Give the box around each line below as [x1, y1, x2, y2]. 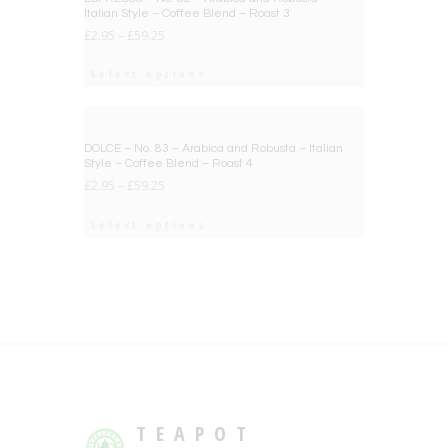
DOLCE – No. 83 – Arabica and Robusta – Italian [84, 142, 343, 156]
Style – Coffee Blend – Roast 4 [84, 157, 253, 171]
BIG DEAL [311, 127, 361, 142]
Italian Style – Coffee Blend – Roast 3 [84, 6, 290, 20]
